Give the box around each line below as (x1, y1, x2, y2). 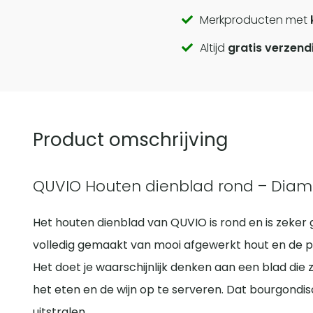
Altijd (200, 40, 228, 57)
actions (182, 71, 253, 99)
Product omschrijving (33, 127, 228, 153)
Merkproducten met (200, 12, 311, 29)
